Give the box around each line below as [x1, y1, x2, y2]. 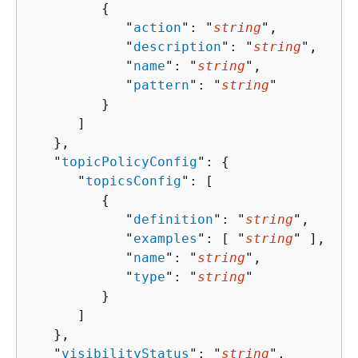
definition [133, 211, 213, 227]
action [133, 19, 181, 35]
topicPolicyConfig [62, 153, 197, 169]
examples [133, 230, 197, 246]
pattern [133, 77, 189, 93]
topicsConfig [86, 173, 181, 189]
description [133, 38, 221, 54]
